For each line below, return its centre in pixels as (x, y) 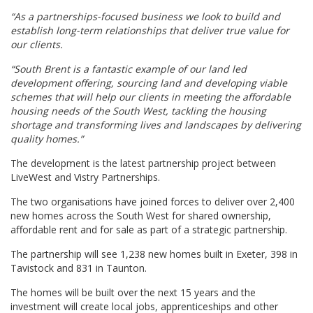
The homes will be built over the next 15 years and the (133, 292)
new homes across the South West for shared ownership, (141, 216)
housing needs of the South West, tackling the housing (138, 111)
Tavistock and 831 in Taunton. (79, 268)
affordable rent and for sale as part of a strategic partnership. (149, 230)
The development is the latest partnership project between (143, 163)
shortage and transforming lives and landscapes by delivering (156, 125)
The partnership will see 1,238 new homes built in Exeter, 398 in (154, 254)
